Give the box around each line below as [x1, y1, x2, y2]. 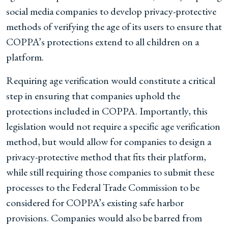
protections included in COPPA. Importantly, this [6, 104, 208, 118]
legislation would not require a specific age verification [6, 120, 220, 133]
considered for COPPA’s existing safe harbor [6, 196, 184, 209]
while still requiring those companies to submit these [6, 165, 214, 179]
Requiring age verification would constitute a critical [6, 74, 215, 87]
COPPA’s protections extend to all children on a [6, 35, 199, 48]
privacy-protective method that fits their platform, [6, 150, 206, 163]
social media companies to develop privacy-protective [6, 5, 216, 18]
